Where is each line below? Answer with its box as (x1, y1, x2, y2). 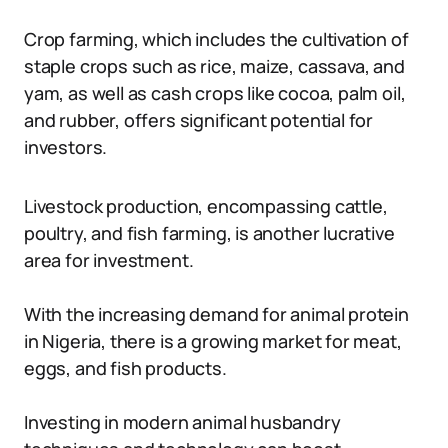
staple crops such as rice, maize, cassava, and (24, 54, 405, 78)
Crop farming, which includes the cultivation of (24, 27, 409, 51)
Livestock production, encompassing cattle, (24, 194, 388, 218)
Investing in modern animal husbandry (24, 410, 341, 434)
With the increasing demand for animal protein (24, 302, 409, 326)
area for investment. (24, 248, 194, 272)
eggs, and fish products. (24, 356, 227, 380)
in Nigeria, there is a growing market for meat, (24, 329, 402, 353)
